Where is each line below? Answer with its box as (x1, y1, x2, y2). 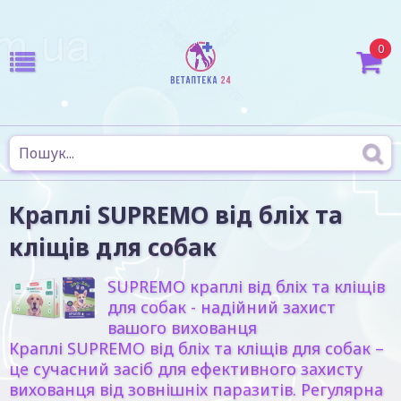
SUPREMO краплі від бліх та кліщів (107, 276, 385, 297)
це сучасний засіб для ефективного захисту (9, 358, 363, 380)
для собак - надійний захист (107, 296, 336, 318)
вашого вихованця (107, 317, 257, 338)
